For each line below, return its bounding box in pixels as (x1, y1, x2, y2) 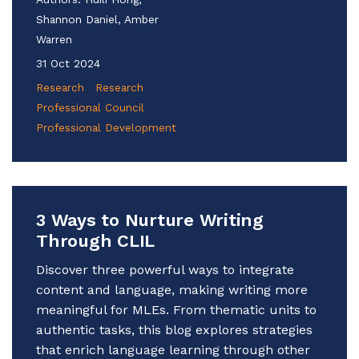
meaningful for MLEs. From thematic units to (36, 301, 317, 317)
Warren (36, 32, 72, 46)
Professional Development (36, 120, 176, 134)
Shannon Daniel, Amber (36, 12, 159, 26)
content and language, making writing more (36, 281, 308, 297)
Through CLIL (36, 230, 155, 251)
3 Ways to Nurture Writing (36, 209, 264, 230)
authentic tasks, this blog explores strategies (36, 321, 313, 337)
